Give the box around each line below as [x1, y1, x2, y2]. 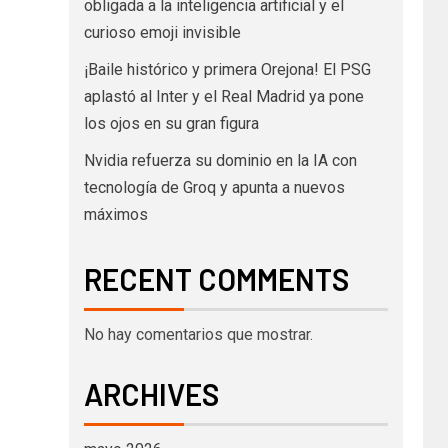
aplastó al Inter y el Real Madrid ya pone [83, 86, 364, 106]
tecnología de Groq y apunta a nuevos [83, 177, 345, 197]
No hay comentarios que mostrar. [83, 324, 313, 344]
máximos [83, 204, 148, 224]
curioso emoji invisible [83, 22, 241, 42]
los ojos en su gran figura [83, 113, 259, 133]
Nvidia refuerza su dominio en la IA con [83, 150, 357, 170]
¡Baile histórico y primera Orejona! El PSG [83, 59, 371, 79]
